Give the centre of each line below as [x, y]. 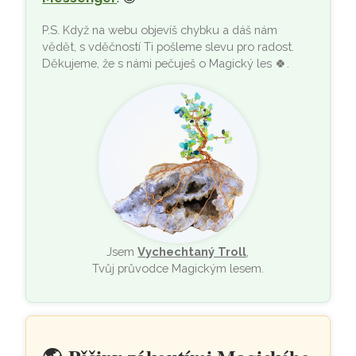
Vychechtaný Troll [192, 252]
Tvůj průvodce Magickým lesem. [178, 269]
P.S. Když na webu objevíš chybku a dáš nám [160, 30]
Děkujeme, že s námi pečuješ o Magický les [159, 64]
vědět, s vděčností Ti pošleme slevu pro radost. [168, 47]
